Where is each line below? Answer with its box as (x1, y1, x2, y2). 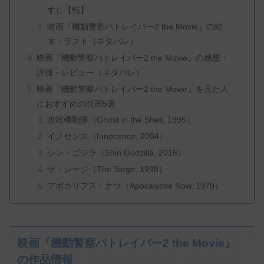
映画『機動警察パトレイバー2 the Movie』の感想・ (37, 52, 229, 62)
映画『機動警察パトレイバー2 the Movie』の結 (47, 21, 223, 31)
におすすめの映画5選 (37, 98, 116, 108)
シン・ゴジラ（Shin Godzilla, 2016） (47, 148, 186, 158)
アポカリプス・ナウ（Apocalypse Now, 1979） (47, 180, 223, 190)
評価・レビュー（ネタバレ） (37, 67, 144, 77)
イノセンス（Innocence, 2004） (47, 131, 167, 141)
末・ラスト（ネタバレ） (47, 36, 138, 46)
